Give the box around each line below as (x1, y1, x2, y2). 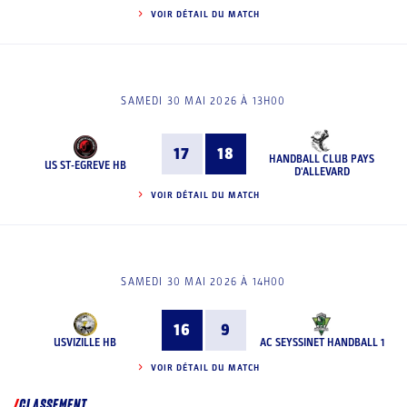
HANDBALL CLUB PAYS (269, 153, 375, 165)
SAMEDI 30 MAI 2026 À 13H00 (121, 94, 286, 107)
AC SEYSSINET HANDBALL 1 (259, 335, 384, 349)
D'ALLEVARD (293, 165, 350, 178)
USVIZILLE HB (54, 335, 117, 349)
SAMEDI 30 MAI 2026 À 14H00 (121, 275, 286, 288)
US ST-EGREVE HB (44, 159, 126, 172)
